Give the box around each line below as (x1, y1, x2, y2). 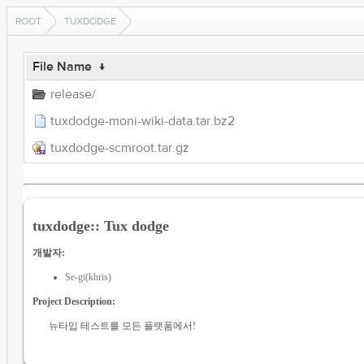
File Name (32, 58, 92, 75)
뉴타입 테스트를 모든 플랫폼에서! (48, 319, 196, 331)
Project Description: (32, 295, 115, 307)
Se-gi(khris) (64, 271, 111, 283)
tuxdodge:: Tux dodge (32, 217, 169, 234)
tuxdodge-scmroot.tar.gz (50, 140, 189, 156)
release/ (50, 86, 96, 102)
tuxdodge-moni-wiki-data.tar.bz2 (50, 113, 235, 129)
